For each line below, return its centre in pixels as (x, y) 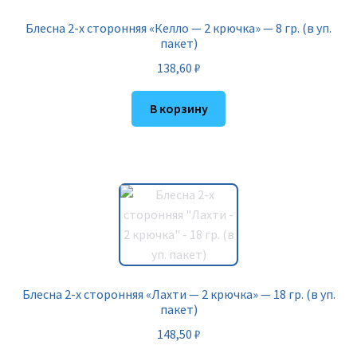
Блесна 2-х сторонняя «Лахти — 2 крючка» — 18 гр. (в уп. (178, 294)
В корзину (178, 108)
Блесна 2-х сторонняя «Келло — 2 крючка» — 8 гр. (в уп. (178, 28)
